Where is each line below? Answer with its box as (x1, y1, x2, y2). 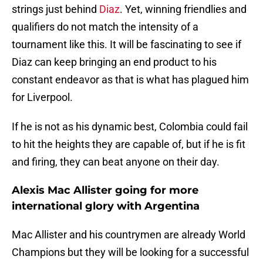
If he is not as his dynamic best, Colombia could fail (12, 120, 248, 133)
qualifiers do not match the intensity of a (12, 21, 198, 33)
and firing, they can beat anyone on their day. (12, 156, 220, 168)
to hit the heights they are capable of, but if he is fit (12, 138, 245, 151)
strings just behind (12, 3, 99, 16)
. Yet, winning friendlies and (120, 3, 247, 16)
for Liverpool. (12, 91, 73, 104)
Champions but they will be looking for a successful (12, 246, 249, 259)
